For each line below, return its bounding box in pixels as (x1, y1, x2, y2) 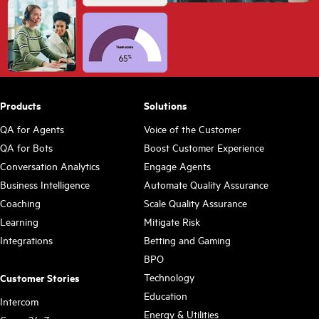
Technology (143, 269, 194, 284)
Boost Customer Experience (143, 140, 264, 155)
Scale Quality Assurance (143, 195, 247, 210)
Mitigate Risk (143, 214, 200, 229)
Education (143, 288, 187, 303)
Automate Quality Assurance (143, 177, 268, 192)
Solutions (143, 98, 187, 113)
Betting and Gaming (143, 232, 231, 247)
